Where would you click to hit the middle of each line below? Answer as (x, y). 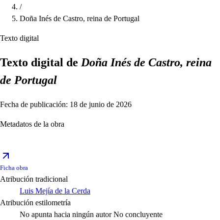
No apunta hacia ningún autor (66, 215)
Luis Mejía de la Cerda (55, 191)
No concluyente (138, 215)
